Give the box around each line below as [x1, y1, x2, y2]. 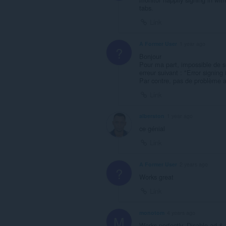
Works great [139, 172, 174, 182]
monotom [139, 209, 164, 217]
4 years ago [167, 209, 195, 217]
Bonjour [139, 51, 161, 61]
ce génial [139, 124, 165, 134]
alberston [139, 112, 164, 120]
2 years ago [180, 160, 208, 168]
